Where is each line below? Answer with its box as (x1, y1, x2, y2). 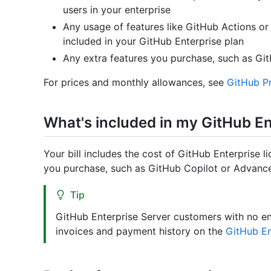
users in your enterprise (63, 4, 171, 16)
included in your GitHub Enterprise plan (63, 35, 244, 48)
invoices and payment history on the (56, 225, 226, 238)
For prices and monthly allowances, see (44, 76, 227, 89)
